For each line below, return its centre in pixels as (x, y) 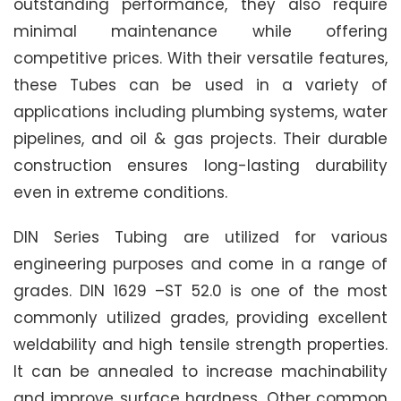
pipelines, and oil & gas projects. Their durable (200, 138)
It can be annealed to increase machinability (200, 371)
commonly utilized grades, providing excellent (200, 317)
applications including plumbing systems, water (200, 111)
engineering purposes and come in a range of (200, 264)
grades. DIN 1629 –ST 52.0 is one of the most (200, 290)
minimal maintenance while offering (200, 31)
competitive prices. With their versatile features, (200, 58)
